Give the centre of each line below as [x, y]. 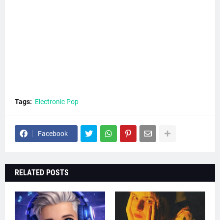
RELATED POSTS [42, 173]
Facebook [53, 134]
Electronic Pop [57, 102]
